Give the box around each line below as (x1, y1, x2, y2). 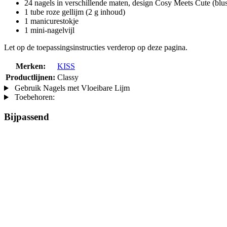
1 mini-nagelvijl (24, 26, 74, 35)
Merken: (15, 62, 46, 71)
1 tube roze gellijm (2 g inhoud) (24, 8, 125, 17)
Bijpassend (4, 111, 49, 122)
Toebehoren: (12, 93, 55, 102)
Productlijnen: (6, 73, 55, 82)
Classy (57, 73, 79, 82)
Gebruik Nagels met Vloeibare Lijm (12, 84, 130, 93)
